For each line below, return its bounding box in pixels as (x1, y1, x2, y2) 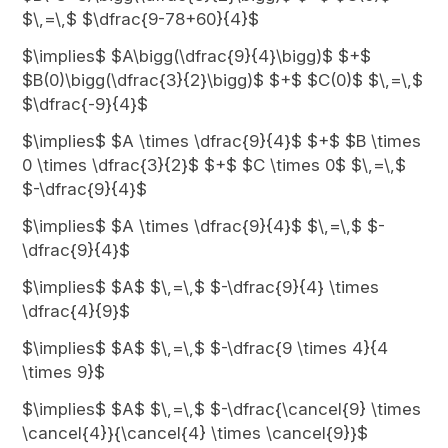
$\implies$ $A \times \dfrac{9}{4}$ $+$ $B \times (22, 131, 422, 151)
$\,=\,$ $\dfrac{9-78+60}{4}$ (22, 9, 260, 29)
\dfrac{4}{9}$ (22, 301, 131, 321)
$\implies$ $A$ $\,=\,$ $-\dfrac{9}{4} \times (22, 277, 380, 297)
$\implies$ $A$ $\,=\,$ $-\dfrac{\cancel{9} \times (22, 399, 422, 419)
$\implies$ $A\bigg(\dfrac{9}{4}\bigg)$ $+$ (22, 46, 372, 66)
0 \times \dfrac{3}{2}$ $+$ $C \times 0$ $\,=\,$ (22, 155, 407, 175)
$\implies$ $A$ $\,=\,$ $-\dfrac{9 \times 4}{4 (22, 338, 389, 358)
